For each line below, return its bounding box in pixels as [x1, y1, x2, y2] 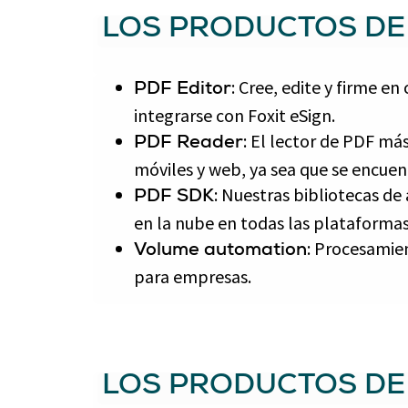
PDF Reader [134, 135, 243, 153]
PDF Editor [134, 81, 231, 99]
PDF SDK [134, 189, 214, 207]
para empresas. [134, 265, 251, 288]
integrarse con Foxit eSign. [134, 104, 335, 127]
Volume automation [134, 242, 307, 260]
